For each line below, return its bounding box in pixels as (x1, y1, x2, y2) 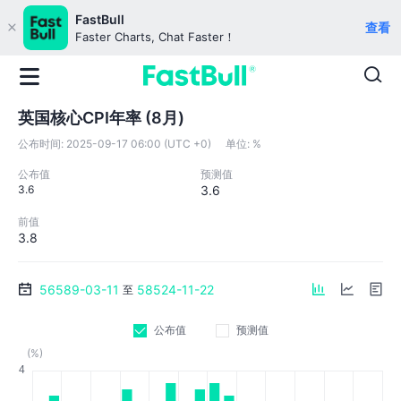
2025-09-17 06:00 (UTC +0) (66, 137, 211, 150)
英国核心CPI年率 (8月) (18, 108, 184, 127)
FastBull (75, 12, 124, 27)
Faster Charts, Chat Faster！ (75, 30, 235, 44)
